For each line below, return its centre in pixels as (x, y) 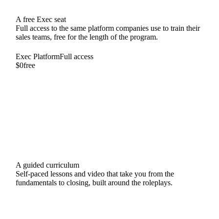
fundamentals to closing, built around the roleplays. (94, 183)
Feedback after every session (55, 150)
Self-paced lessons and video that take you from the (95, 174)
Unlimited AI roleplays (45, 89)
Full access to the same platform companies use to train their (108, 28)
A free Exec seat (41, 20)
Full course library (38, 120)
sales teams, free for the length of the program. (87, 37)
